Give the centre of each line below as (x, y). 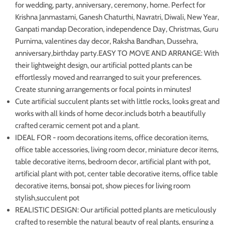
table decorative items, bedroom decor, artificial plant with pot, (113, 161)
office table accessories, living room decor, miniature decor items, (117, 149)
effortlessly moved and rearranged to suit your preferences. (108, 77)
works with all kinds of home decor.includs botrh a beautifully (110, 113)
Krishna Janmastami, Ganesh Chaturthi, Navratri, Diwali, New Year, (117, 17)
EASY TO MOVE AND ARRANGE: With (159, 53)
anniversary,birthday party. (57, 53)
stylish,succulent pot (47, 198)
